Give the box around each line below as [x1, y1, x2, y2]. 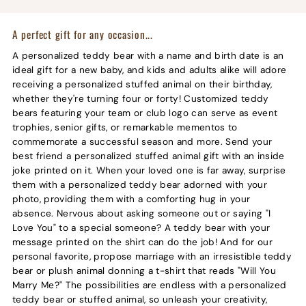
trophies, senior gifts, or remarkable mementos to [12, 122, 238, 134]
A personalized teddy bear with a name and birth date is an [12, 50, 284, 62]
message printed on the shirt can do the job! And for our [12, 236, 273, 249]
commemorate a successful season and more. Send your [12, 136, 273, 148]
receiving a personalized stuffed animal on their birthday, [12, 79, 273, 91]
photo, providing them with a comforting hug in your [12, 193, 251, 206]
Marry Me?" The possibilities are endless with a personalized [12, 279, 287, 292]
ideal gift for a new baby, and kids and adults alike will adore [12, 64, 287, 76]
